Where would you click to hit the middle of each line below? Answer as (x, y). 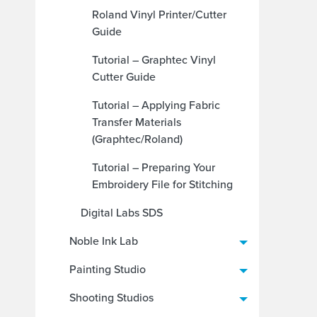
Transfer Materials (137, 122)
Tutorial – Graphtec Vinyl (154, 60)
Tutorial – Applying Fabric (156, 105)
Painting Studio (108, 269)
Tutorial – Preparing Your (154, 167)
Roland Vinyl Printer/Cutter (159, 15)
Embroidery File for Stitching (162, 184)
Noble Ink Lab (104, 241)
